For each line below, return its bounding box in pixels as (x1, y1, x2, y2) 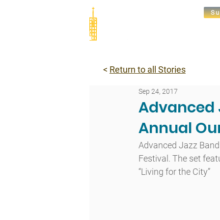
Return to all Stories (110, 64, 186, 75)
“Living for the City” (138, 166, 210, 177)
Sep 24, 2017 (138, 87, 178, 95)
